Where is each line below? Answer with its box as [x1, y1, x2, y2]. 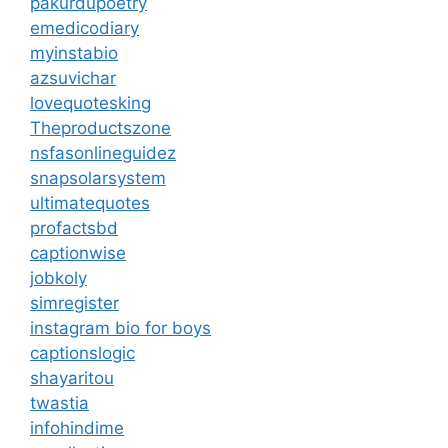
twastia [30, 392, 89, 413]
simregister [30, 292, 119, 313]
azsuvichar [30, 67, 116, 88]
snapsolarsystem [30, 167, 166, 188]
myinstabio [30, 42, 118, 63]
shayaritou [30, 367, 114, 388]
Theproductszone [30, 117, 171, 138]
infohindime [30, 417, 124, 438]
